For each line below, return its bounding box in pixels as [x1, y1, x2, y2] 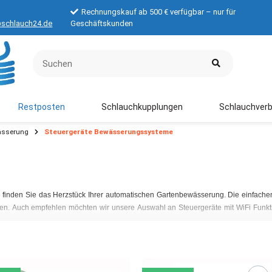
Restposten [18, 101, 65, 112]
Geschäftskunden [70, 19, 134, 28]
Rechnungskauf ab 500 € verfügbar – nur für [81, 7, 236, 16]
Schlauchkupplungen [101, 101, 183, 112]
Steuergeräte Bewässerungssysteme [44, 127, 173, 137]
